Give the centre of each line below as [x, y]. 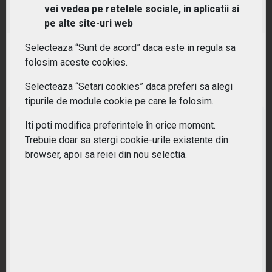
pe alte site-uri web [89, 24]
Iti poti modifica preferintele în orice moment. [120, 126]
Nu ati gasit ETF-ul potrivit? [136, 257]
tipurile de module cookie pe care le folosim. [119, 101]
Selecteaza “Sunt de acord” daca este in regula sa [130, 48]
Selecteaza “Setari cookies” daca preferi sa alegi [129, 87]
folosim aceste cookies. [76, 63]
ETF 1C [35, 15]
